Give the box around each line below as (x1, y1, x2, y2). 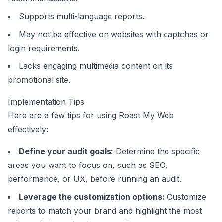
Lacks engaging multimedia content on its (19, 61, 173, 71)
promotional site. (8, 75, 70, 85)
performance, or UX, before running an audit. (8, 174, 181, 184)
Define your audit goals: (19, 146, 113, 156)
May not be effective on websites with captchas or (19, 29, 209, 39)
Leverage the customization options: (19, 192, 165, 202)
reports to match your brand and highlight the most (8, 206, 202, 216)
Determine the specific (113, 146, 200, 156)
